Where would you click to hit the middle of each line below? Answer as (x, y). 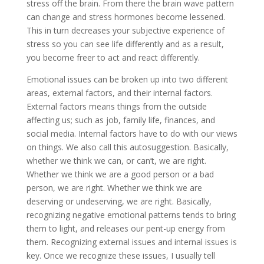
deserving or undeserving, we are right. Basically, (119, 201)
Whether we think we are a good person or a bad (120, 174)
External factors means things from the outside (116, 106)
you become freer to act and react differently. (113, 57)
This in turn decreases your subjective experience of (125, 30)
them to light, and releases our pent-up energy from (126, 228)
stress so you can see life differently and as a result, (125, 44)
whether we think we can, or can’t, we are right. (116, 160)
